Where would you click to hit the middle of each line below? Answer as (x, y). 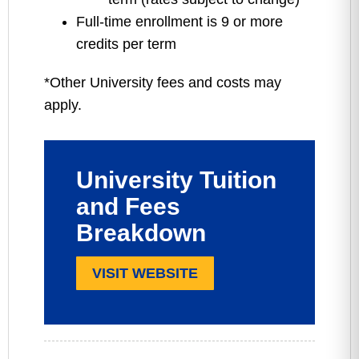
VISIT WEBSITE (145, 273)
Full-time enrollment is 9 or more (179, 22)
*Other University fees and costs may (163, 83)
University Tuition (176, 180)
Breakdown (141, 233)
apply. (63, 105)
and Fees (128, 206)
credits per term (126, 44)
